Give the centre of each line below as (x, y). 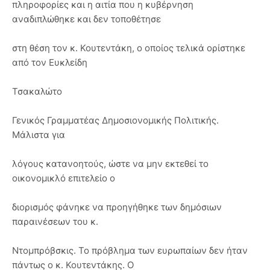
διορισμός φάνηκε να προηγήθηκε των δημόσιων (117, 207)
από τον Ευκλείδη (50, 62)
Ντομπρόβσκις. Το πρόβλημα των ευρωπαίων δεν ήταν (130, 250)
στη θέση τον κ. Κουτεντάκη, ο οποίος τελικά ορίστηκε (129, 48)
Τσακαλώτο (37, 91)
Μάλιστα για (39, 135)
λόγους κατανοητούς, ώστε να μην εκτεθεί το (110, 164)
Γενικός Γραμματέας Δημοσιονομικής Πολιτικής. (115, 120)
